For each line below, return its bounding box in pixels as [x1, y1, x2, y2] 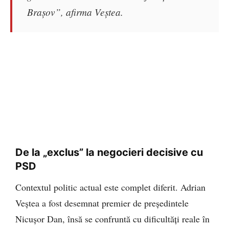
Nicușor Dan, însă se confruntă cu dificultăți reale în [15, 213, 210, 225]
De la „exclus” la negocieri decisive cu [15, 146, 203, 159]
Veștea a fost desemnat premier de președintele [15, 197, 189, 210]
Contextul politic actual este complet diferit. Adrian [15, 181, 205, 194]
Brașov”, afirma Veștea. [27, 5, 123, 18]
